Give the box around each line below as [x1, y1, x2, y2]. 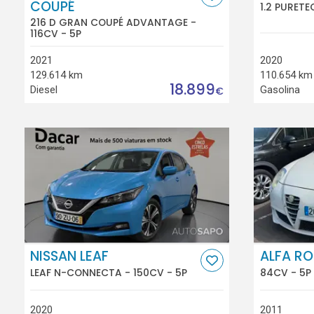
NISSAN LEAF [30, 247, 109, 266]
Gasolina [259, 83, 300, 96]
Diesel [30, 83, 58, 96]
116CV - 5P [30, 27, 82, 41]
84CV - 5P [259, 265, 311, 280]
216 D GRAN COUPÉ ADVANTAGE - [30, 15, 197, 30]
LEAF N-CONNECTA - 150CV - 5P [30, 265, 188, 280]
